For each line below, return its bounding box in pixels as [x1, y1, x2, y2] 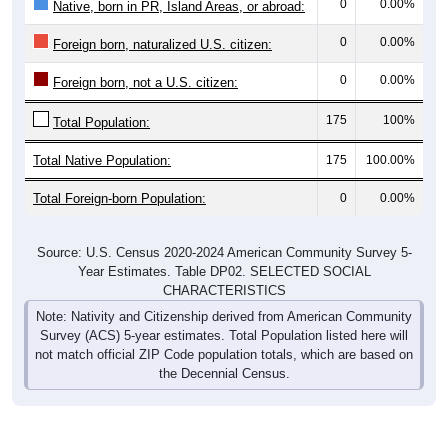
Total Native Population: [33, 152, 171, 168]
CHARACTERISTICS [162, 282, 286, 298]
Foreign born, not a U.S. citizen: [53, 74, 238, 90]
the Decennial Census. [158, 365, 290, 381]
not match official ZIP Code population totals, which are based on [35, 346, 413, 362]
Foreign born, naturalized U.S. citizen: [53, 36, 272, 52]
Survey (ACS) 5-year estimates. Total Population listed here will [40, 327, 408, 343]
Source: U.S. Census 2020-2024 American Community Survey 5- [36, 244, 412, 260]
